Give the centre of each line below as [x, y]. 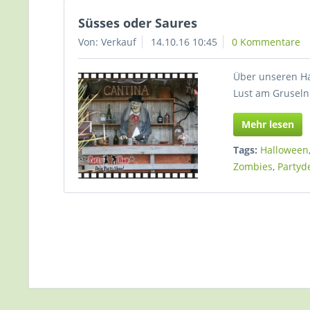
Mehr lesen [268, 124]
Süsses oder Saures [138, 23]
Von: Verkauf [107, 42]
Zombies [253, 166]
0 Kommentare [266, 42]
